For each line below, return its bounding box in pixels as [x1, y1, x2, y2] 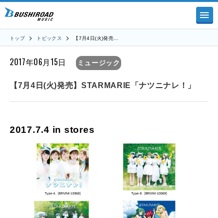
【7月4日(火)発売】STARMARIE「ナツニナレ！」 [10, 81, 196, 90]
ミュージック [77, 59, 120, 67]
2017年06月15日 [10, 56, 67, 68]
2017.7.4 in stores [10, 125, 95, 135]
